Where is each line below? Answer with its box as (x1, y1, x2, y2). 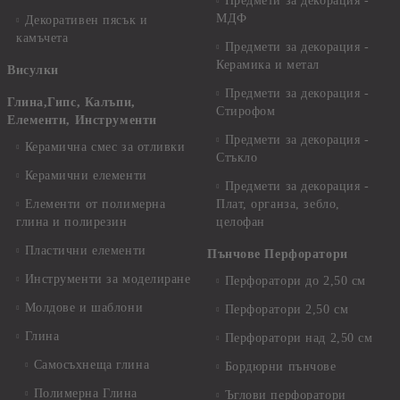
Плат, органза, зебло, (216, 196, 340, 211)
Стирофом (216, 104, 276, 118)
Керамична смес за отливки (24, 139, 186, 154)
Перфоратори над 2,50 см (224, 330, 373, 345)
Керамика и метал (216, 57, 320, 71)
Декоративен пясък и (24, 12, 148, 27)
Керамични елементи (24, 168, 147, 182)
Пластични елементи (24, 243, 146, 257)
